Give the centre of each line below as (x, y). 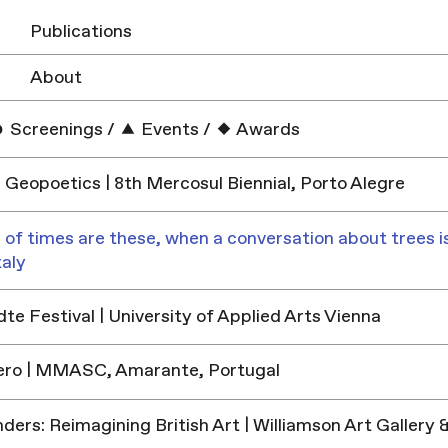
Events (168, 130)
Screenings (55, 130)
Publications (80, 31)
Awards (267, 130)
